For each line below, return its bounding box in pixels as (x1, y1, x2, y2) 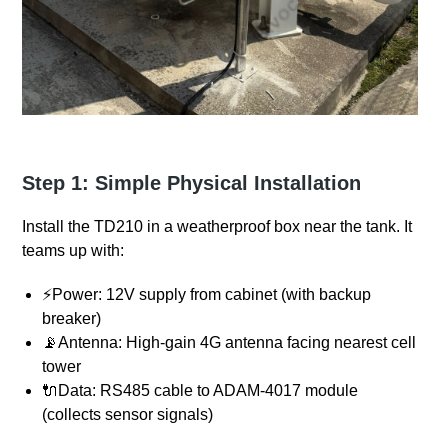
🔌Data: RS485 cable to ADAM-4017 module (42, 382, 359, 400)
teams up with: (22, 242, 125, 260)
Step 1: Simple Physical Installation (22, 172, 362, 195)
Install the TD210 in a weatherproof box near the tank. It (22, 218, 413, 236)
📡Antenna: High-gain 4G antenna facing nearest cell (42, 334, 417, 352)
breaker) (42, 310, 102, 328)
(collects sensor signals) (42, 406, 214, 424)
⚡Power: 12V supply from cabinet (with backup (42, 286, 372, 304)
